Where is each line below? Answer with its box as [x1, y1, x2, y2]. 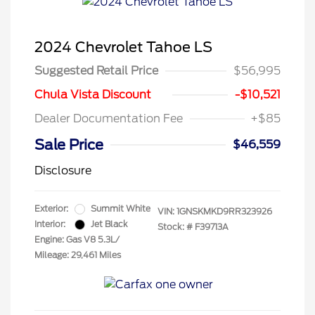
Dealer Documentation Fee [34, 112, 183, 126]
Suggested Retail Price [34, 64, 158, 78]
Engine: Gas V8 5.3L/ [34, 234, 120, 245]
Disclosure [34, 164, 91, 178]
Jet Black [91, 219, 128, 230]
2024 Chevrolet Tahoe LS [34, 39, 212, 56]
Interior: [34, 219, 65, 230]
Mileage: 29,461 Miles [34, 250, 121, 261]
